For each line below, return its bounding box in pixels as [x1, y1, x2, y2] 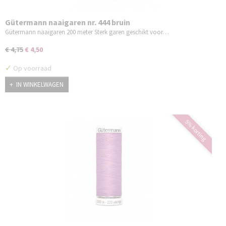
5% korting [183, 118, 208, 143]
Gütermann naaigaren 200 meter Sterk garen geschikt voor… [5, 28, 169, 37]
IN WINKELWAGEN [16, 80, 64, 89]
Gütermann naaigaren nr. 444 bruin [5, 17, 130, 28]
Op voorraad [12, 64, 51, 73]
